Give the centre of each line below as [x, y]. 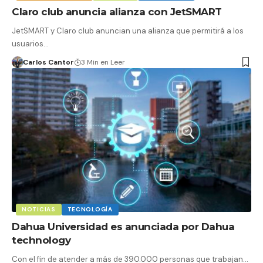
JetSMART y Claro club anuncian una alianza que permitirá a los [128, 31]
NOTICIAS [39, 209]
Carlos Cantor [48, 62]
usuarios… [30, 43]
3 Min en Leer [103, 62]
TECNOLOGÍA [90, 209]
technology [41, 240]
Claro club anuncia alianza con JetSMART [117, 11]
